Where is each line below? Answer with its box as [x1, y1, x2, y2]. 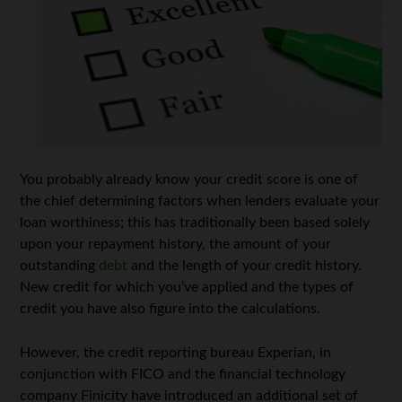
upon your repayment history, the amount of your [20, 236, 332, 251]
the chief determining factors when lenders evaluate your [20, 193, 380, 208]
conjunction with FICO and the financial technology [20, 366, 346, 381]
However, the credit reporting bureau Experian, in [20, 345, 332, 360]
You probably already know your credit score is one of [20, 171, 359, 187]
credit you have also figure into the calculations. [20, 301, 321, 316]
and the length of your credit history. [127, 258, 363, 273]
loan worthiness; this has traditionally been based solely [20, 214, 371, 230]
